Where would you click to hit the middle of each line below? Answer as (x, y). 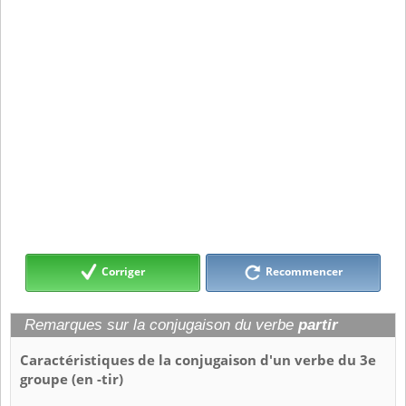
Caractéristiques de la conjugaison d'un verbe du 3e (198, 361)
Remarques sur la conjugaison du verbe (161, 325)
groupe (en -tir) (72, 380)
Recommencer (302, 272)
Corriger (124, 272)
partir (318, 325)
